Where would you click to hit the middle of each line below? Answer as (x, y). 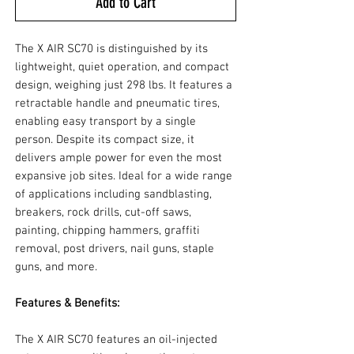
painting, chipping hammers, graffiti (107, 231)
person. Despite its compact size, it (105, 140)
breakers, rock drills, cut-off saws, (103, 213)
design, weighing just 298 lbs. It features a (124, 86)
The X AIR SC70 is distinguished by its (111, 49)
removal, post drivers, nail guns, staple (115, 249)
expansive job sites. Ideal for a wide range (124, 177)
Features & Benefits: (67, 304)
